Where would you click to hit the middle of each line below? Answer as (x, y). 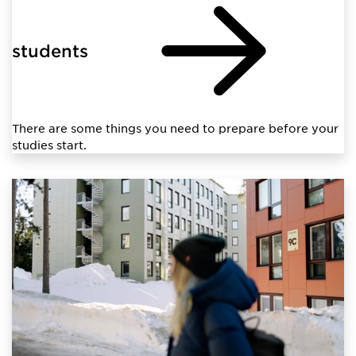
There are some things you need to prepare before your (175, 128)
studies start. (49, 144)
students (50, 50)
